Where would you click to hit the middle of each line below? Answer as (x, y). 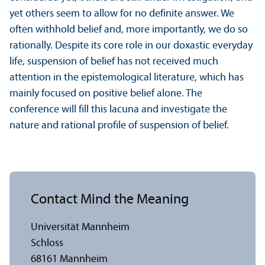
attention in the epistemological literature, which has (127, 78)
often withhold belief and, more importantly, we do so (129, 30)
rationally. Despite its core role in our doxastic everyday (131, 46)
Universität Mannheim (80, 228)
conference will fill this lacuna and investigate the (118, 110)
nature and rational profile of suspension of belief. (119, 126)
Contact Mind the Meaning (110, 200)
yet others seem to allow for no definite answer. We (122, 14)
